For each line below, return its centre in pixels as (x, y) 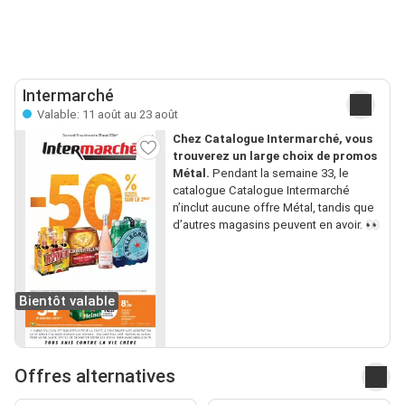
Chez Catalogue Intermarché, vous (272, 138)
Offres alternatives (95, 377)
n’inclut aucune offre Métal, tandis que (273, 207)
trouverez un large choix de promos (274, 155)
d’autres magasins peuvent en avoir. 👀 (276, 224)
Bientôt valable (67, 301)
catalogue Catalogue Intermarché (261, 190)
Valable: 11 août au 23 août (106, 114)
